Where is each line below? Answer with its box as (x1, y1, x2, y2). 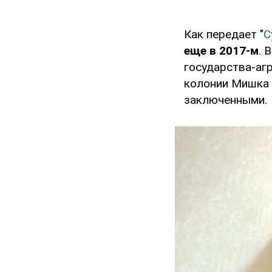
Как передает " (184, 27, 263, 42)
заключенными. (184, 93, 267, 107)
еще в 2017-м (184, 44, 259, 58)
